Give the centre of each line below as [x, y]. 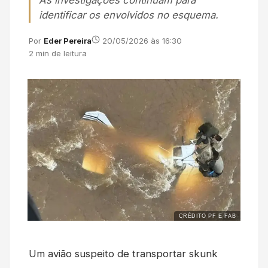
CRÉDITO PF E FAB [207, 216]
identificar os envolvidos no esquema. [129, 15]
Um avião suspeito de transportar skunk [123, 254]
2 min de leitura [58, 54]
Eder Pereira [68, 41]
